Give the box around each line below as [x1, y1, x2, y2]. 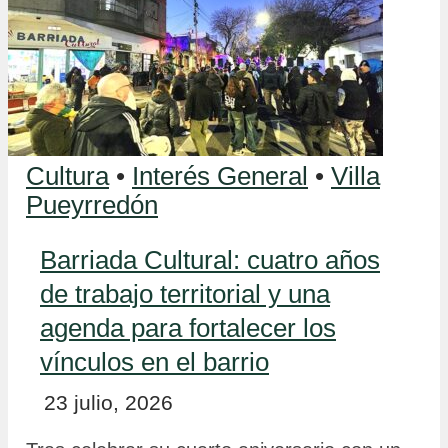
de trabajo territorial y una [40, 279, 330, 310]
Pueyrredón [26, 190, 158, 219]
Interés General [132, 161, 308, 190]
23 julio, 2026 [44, 391, 173, 415]
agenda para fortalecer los [40, 313, 336, 344]
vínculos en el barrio [40, 347, 269, 378]
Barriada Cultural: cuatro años [40, 245, 380, 276]
